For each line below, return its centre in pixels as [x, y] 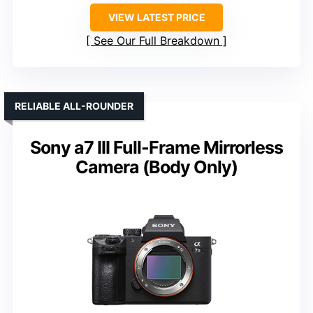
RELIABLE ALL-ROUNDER [74, 105]
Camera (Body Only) [156, 167]
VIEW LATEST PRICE [156, 17]
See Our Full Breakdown [156, 40]
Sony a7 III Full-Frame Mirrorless [156, 147]
